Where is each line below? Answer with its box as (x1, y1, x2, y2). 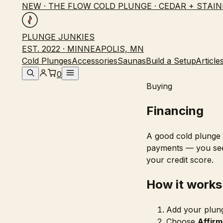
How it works (146, 177, 222, 192)
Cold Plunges (22, 56, 72, 66)
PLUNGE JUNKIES (22, 32, 95, 42)
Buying (146, 81, 172, 91)
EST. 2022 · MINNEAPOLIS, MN (22, 44, 144, 54)
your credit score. (146, 154, 214, 165)
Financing (146, 103, 204, 118)
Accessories (72, 56, 117, 66)
